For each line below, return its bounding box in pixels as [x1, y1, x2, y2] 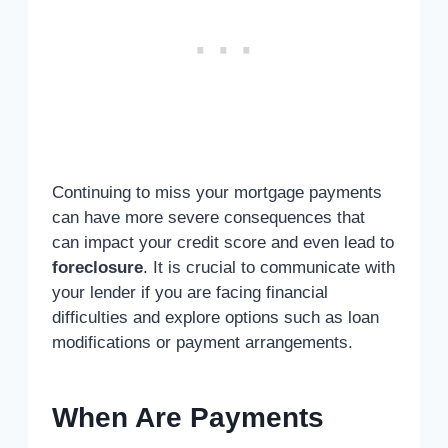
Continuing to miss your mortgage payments [52, 183, 382, 203]
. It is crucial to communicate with [143, 258, 395, 278]
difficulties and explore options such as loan [52, 308, 379, 328]
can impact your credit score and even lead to [52, 233, 394, 253]
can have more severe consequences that [52, 208, 365, 228]
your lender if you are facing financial [52, 283, 328, 303]
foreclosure [52, 258, 143, 278]
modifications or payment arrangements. [52, 333, 353, 353]
